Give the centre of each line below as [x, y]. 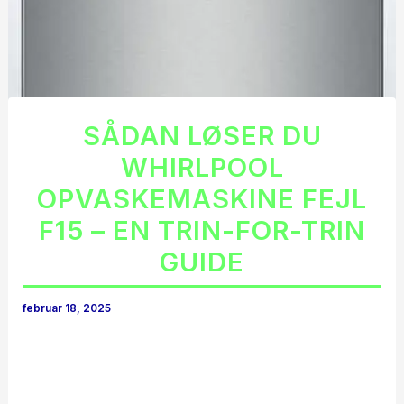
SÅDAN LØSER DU [202, 136]
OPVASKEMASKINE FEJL [202, 199]
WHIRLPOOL [202, 168]
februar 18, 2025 [67, 309]
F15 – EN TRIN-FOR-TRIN [202, 231]
